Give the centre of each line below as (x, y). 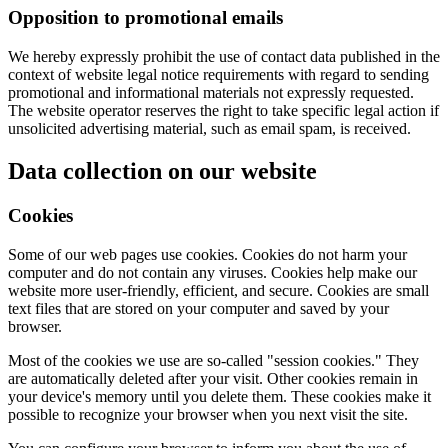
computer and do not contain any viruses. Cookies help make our (212, 272)
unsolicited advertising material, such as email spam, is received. (209, 128)
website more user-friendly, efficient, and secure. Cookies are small (218, 290)
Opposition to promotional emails (145, 18)
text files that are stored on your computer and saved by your (198, 308)
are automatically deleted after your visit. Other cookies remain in (213, 378)
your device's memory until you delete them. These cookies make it (219, 396)
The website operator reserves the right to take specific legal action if (223, 110)
